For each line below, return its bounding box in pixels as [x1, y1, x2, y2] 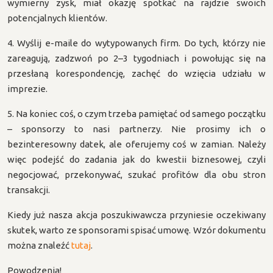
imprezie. [7, 83, 48, 94]
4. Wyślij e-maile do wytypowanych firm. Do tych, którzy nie [7, 38, 266, 48]
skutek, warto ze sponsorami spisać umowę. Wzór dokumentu [7, 225, 266, 235]
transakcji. [7, 185, 50, 195]
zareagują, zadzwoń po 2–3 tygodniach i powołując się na [7, 53, 266, 63]
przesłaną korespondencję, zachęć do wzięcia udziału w [7, 68, 266, 79]
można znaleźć [7, 240, 71, 250]
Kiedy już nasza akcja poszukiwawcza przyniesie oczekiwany [7, 210, 266, 220]
